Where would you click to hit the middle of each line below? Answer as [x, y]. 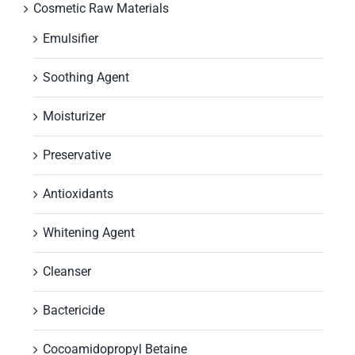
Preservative [77, 155]
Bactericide [74, 310]
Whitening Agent [89, 232]
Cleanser [67, 271]
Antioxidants [78, 193]
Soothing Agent [86, 77]
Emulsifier [71, 38]
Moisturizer [74, 116]
